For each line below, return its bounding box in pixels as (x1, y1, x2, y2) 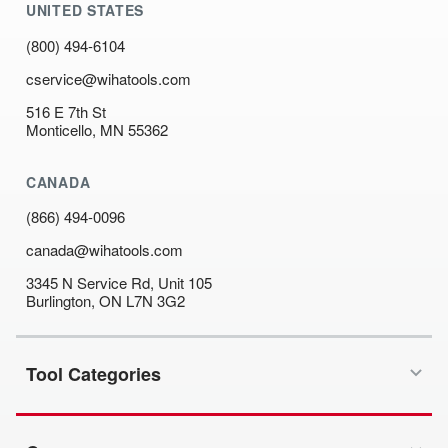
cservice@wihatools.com (26, 67, 191, 89)
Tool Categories (26, 361, 161, 388)
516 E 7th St (26, 100, 106, 122)
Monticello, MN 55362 (26, 118, 168, 140)
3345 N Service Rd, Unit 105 (26, 272, 212, 294)
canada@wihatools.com (26, 239, 183, 261)
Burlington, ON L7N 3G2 (26, 290, 185, 312)
